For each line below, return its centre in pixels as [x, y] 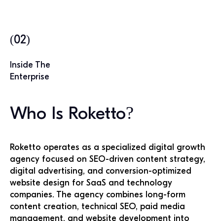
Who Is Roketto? [72, 113]
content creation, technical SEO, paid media [97, 206]
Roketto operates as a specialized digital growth [108, 147]
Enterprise [30, 76]
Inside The [30, 65]
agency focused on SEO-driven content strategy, [108, 159]
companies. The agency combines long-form [98, 195]
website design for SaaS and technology [91, 183]
